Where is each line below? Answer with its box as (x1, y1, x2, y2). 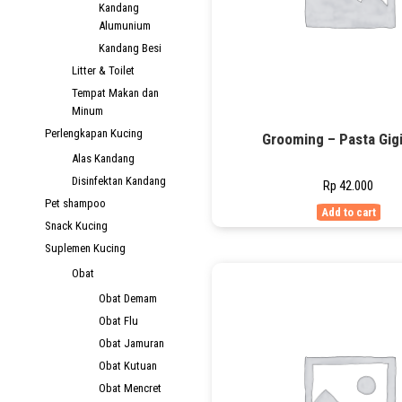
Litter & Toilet (72, 64, 135, 77)
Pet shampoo (45, 197, 106, 210)
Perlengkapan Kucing (45, 127, 143, 140)
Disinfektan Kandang (72, 174, 166, 188)
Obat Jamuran (99, 336, 164, 350)
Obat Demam (99, 292, 157, 305)
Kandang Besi (99, 41, 162, 55)
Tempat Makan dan (72, 86, 159, 100)
